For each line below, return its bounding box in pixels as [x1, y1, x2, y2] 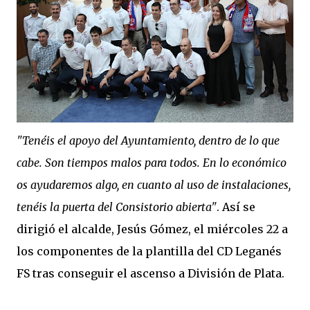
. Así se [217, 200, 255, 214]
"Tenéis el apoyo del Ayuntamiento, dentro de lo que [17, 134, 280, 147]
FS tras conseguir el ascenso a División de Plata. [17, 266, 284, 280]
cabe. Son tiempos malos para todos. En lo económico [17, 156, 286, 170]
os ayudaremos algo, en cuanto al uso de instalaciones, [17, 178, 291, 192]
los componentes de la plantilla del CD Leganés [17, 244, 282, 258]
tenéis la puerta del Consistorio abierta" [17, 200, 217, 214]
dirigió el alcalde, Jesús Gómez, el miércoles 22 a [17, 222, 288, 236]
